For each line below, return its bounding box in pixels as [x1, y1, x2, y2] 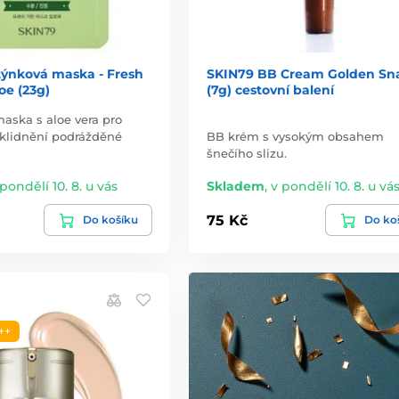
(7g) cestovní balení [206, 82, 334, 99]
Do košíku [82, 213, 138, 227]
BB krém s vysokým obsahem [206, 129, 384, 144]
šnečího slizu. [206, 146, 287, 161]
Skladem [206, 178, 265, 195]
